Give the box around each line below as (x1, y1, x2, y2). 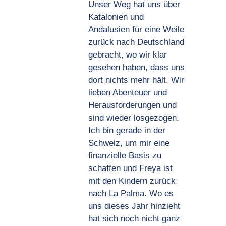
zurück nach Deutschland (88, 37, 184, 47)
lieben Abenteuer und (88, 88, 167, 97)
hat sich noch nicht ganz (88, 214, 180, 223)
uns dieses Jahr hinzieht (88, 201, 180, 211)
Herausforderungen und (88, 100, 177, 110)
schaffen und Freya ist (88, 163, 173, 173)
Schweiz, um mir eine (88, 138, 169, 148)
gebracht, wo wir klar (88, 50, 167, 60)
